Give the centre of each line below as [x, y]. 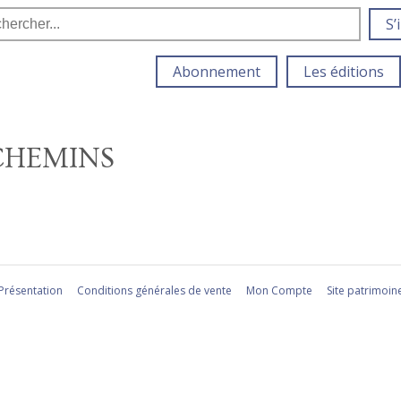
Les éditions [343, 72]
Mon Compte [279, 290]
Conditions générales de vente [154, 290]
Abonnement [217, 72]
